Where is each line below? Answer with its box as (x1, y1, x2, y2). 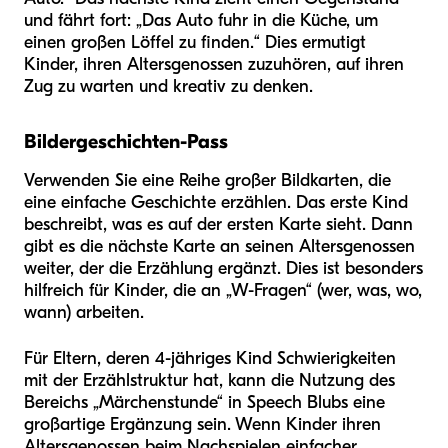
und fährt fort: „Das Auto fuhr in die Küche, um (24, 9, 378, 31)
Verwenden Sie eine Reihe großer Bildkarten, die (24, 169, 391, 191)
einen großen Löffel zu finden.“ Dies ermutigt (24, 31, 366, 53)
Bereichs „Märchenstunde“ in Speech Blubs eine (24, 391, 385, 413)
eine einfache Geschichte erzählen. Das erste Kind (24, 191, 408, 213)
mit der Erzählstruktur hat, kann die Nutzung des (24, 369, 395, 391)
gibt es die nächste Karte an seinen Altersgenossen (24, 235, 415, 257)
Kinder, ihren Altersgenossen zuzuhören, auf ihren (24, 53, 404, 75)
